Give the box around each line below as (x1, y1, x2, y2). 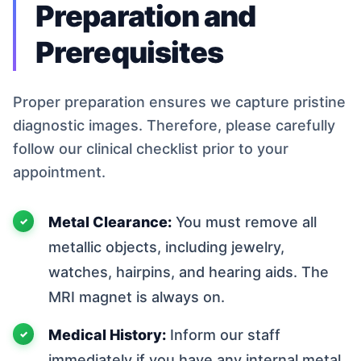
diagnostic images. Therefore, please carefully (13, 116, 335, 134)
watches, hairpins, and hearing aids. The (48, 263, 329, 280)
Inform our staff (166, 326, 280, 343)
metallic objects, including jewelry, (48, 238, 284, 255)
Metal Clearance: (48, 213, 172, 230)
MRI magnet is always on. (48, 288, 225, 305)
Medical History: (48, 326, 166, 343)
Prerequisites (35, 34, 224, 70)
